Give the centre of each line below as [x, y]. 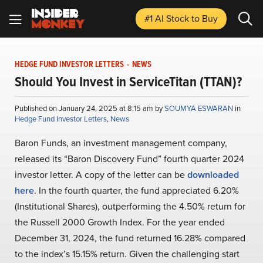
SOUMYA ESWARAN [200, 108]
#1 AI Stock [168, 18]
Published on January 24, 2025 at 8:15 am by [90, 108]
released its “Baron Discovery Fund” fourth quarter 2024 [129, 159]
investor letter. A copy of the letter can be [101, 174]
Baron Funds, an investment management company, [121, 143]
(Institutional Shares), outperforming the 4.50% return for [130, 206]
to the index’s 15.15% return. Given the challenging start [127, 254]
